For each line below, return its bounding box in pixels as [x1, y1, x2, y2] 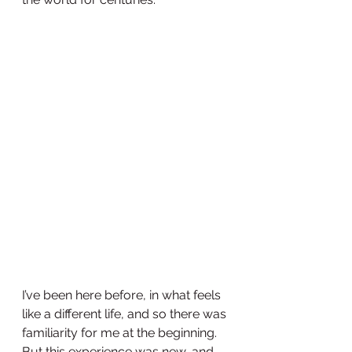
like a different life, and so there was [22, 306, 229, 322]
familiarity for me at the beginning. [22, 325, 223, 341]
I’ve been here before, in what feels [22, 288, 224, 303]
